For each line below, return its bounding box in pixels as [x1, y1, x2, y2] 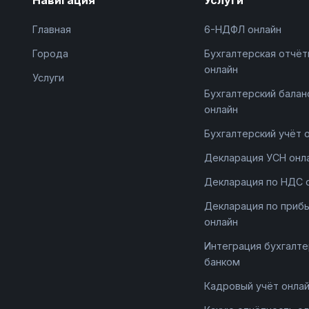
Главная [32, 23, 71, 35]
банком [204, 255, 241, 268]
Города [32, 47, 68, 59]
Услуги [32, 71, 64, 83]
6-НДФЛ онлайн [204, 23, 282, 35]
